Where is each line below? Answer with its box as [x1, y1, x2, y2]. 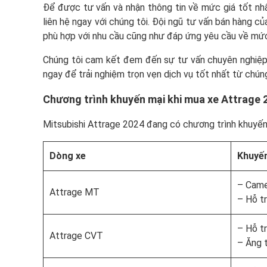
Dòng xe [49, 150, 86, 162]
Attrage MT [49, 187, 100, 198]
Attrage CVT [49, 230, 103, 242]
